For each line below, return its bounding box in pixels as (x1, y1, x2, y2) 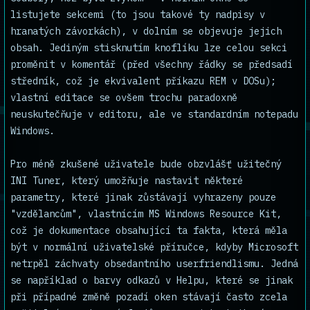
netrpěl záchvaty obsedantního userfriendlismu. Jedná (10, 257, 298, 270)
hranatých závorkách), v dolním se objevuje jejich (10, 25, 282, 37)
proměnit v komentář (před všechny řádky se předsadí (10, 58, 293, 71)
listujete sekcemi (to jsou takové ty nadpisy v (10, 8, 265, 21)
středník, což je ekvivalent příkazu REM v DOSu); (10, 75, 276, 87)
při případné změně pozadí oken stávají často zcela (10, 291, 287, 303)
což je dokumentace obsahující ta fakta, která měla (10, 224, 287, 237)
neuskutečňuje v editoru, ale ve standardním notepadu (10, 108, 298, 120)
